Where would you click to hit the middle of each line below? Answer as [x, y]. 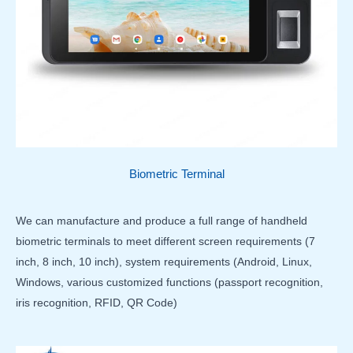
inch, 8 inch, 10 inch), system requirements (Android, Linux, [164, 261]
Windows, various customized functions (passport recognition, [169, 282]
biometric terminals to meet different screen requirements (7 [165, 241]
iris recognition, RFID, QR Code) [97, 302]
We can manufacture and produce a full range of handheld [162, 220]
